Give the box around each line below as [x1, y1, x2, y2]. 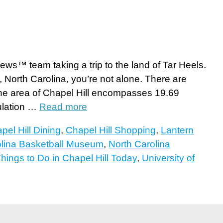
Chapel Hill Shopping [66, 125, 156, 136]
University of [142, 153, 195, 164]
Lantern [161, 125, 194, 136]
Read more [39, 102, 87, 112]
